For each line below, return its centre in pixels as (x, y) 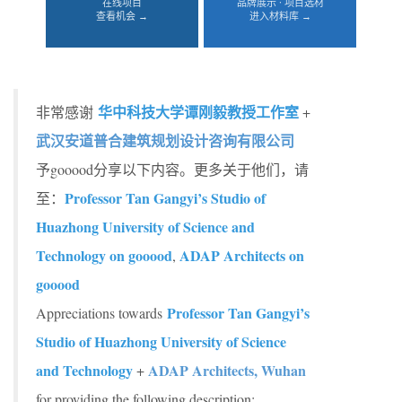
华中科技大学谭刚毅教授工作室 (198, 112)
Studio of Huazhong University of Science (161, 341)
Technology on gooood (104, 255)
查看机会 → (122, 16)
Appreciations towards (101, 313)
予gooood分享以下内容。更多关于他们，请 (172, 169)
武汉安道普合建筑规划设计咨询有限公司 (165, 140)
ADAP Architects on (242, 255)
